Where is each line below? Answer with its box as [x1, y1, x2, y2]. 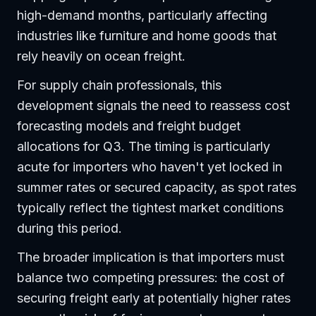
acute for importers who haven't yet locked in [17, 159, 282, 174]
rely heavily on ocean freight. [17, 49, 186, 63]
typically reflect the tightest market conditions [17, 200, 284, 215]
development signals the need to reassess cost [17, 98, 290, 113]
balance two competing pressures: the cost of [17, 270, 285, 285]
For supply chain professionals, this [17, 78, 221, 92]
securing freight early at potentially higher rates [17, 291, 291, 305]
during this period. [17, 221, 122, 236]
